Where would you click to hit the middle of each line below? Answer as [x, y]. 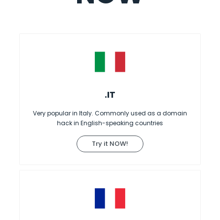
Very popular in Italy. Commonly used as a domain [110, 113]
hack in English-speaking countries [110, 123]
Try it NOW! [110, 143]
